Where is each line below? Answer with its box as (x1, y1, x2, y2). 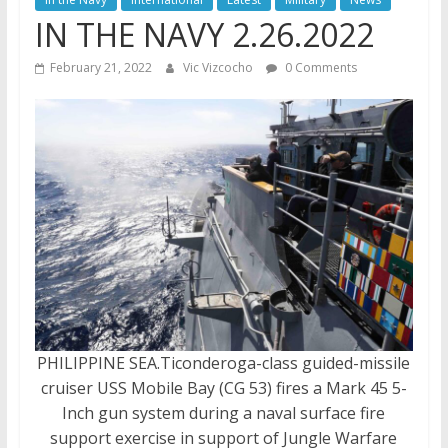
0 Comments (281, 59, 357, 76)
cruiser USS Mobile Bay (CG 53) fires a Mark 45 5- (40, 377, 407, 400)
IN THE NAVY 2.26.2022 (34, 13, 374, 56)
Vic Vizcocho (182, 59, 256, 76)
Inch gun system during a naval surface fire (62, 402, 386, 425)
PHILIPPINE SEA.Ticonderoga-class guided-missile (37, 352, 411, 375)
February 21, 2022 (49, 59, 152, 76)
